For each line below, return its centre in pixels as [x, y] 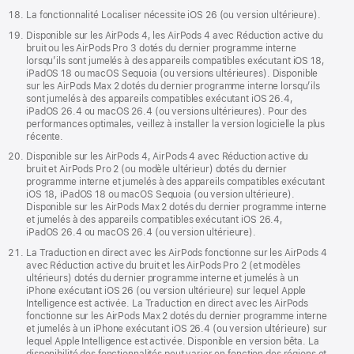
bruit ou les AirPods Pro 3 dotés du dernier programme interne [161, 48]
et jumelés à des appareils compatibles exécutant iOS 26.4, [155, 220]
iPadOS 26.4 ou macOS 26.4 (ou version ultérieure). [141, 233]
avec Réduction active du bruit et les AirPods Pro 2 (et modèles [163, 265]
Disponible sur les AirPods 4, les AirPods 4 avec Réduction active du [175, 35]
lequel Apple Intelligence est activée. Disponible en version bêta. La [173, 341]
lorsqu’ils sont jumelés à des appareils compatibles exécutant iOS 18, [175, 60]
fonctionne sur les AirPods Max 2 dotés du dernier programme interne [177, 316]
